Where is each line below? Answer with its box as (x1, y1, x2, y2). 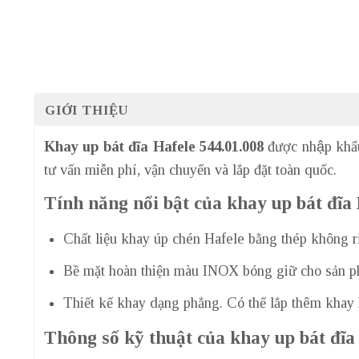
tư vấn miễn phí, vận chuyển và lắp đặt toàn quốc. (44, 162, 337, 179)
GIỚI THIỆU (45, 103, 130, 119)
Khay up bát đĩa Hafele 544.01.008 (44, 139, 264, 155)
